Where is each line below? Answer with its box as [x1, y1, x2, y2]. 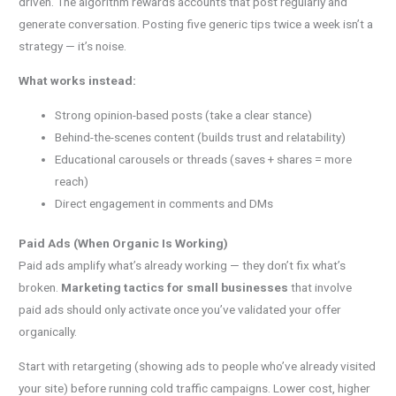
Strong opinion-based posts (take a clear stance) [55, 107, 313, 122]
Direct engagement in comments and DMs [55, 195, 274, 210]
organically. [19, 324, 78, 339]
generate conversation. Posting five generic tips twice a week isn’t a [19, 17, 374, 32]
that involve [288, 280, 353, 295]
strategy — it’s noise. [19, 39, 127, 54]
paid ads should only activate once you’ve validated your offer [19, 302, 342, 317]
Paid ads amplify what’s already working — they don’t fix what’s [19, 258, 346, 273]
